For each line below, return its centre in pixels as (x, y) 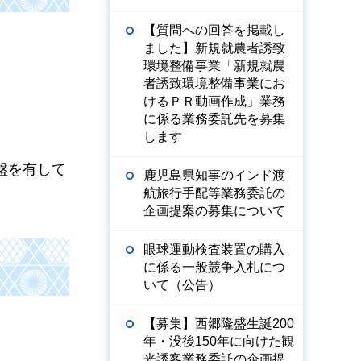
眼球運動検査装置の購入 (214, 249)
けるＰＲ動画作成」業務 (214, 101)
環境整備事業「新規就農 (214, 66)
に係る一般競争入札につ (214, 267)
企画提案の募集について (214, 211)
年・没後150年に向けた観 (219, 341)
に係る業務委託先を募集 (214, 119)
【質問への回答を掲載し (214, 30)
